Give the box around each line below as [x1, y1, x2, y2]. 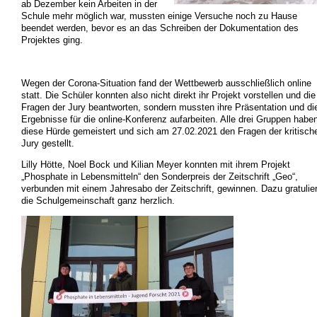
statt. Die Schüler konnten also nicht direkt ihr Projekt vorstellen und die [21, 89, 316, 100]
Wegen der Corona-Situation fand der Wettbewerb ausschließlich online [21, 77, 311, 88]
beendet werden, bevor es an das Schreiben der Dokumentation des [21, 23, 299, 34]
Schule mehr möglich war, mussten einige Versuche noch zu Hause [21, 11, 297, 22]
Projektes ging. [21, 35, 83, 46]
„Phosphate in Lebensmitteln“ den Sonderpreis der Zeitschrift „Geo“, [21, 171, 298, 182]
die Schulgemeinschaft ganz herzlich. [21, 195, 175, 206]
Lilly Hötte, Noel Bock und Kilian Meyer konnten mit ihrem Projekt [21, 158, 290, 170]
